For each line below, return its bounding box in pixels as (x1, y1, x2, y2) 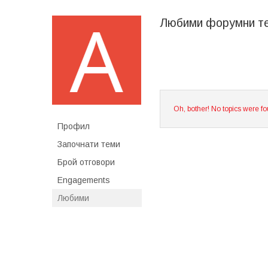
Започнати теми (57, 139, 120, 150)
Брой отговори (57, 157, 115, 167)
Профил (57, 121, 90, 132)
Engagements (57, 175, 110, 185)
